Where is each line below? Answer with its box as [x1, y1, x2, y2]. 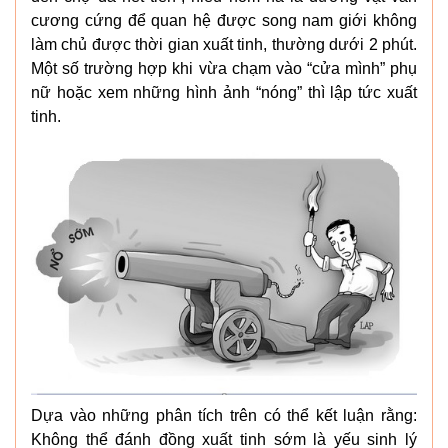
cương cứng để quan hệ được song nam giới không [31, 11, 417, 29]
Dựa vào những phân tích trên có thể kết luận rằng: [31, 407, 417, 425]
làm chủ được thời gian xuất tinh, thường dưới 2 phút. [31, 35, 417, 53]
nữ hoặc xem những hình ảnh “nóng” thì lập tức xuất [31, 83, 417, 101]
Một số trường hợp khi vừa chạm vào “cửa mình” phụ [31, 59, 417, 77]
